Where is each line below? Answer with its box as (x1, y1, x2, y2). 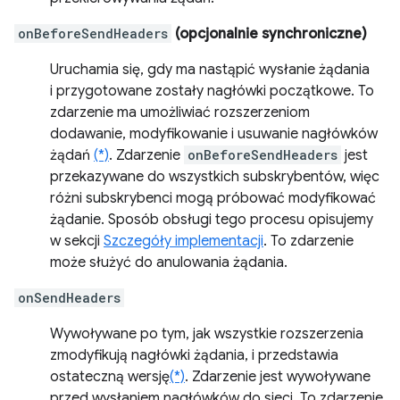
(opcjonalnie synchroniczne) (171, 25, 367, 43)
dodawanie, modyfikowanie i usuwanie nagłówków (50, 125, 378, 143)
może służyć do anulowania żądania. (50, 254, 287, 271)
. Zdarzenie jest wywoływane (185, 368, 371, 386)
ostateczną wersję (50, 368, 170, 386)
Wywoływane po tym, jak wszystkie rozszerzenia (50, 325, 363, 343)
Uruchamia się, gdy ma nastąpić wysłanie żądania (50, 61, 370, 79)
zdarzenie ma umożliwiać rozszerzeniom (50, 104, 310, 121)
